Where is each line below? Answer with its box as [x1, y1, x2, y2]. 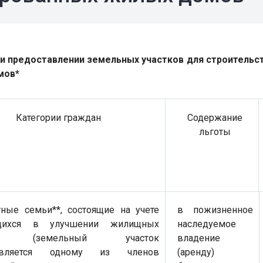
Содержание [187, 112, 242, 123]
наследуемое [177, 218, 236, 230]
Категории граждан [16, 112, 101, 123]
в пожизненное [177, 204, 253, 215]
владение [177, 232, 220, 244]
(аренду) [177, 247, 214, 258]
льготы [199, 126, 231, 137]
